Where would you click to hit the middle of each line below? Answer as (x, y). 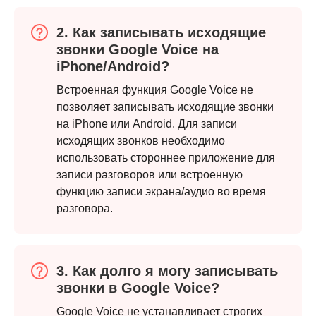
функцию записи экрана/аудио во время (161, 192)
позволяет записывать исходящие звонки (165, 107)
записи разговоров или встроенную (150, 175)
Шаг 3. (43, 220)
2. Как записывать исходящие (161, 33)
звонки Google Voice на (138, 50)
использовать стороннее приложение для (166, 158)
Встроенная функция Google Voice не (155, 90)
